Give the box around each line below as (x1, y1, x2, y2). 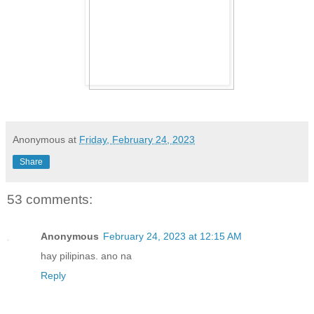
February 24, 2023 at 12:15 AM (103, 230, 242, 242)
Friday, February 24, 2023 (79, 134, 195, 146)
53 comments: (7, 192, 93, 207)
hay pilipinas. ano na (41, 250, 132, 261)
